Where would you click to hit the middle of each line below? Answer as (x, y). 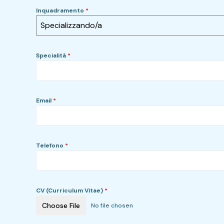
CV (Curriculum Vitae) (70, 190)
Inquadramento (61, 10)
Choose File (61, 205)
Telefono (50, 145)
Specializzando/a (71, 25)
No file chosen (112, 205)
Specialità (52, 55)
